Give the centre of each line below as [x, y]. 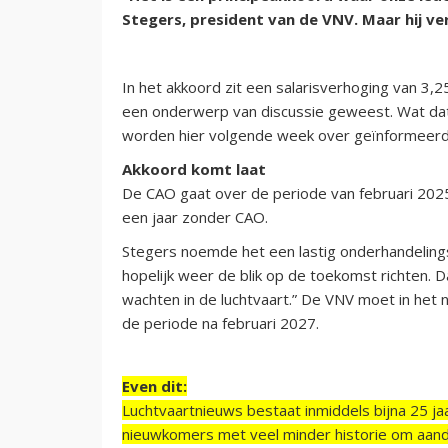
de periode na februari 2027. [220, 322]
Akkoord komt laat [194, 168]
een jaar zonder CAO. [195, 216]
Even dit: [154, 385]
